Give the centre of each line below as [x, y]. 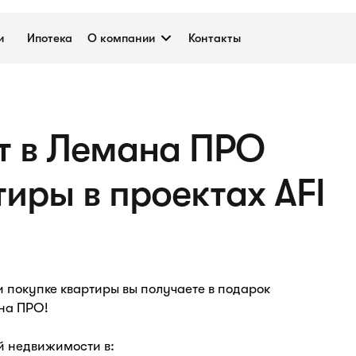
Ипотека [50, 38]
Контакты [215, 38]
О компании [121, 38]
